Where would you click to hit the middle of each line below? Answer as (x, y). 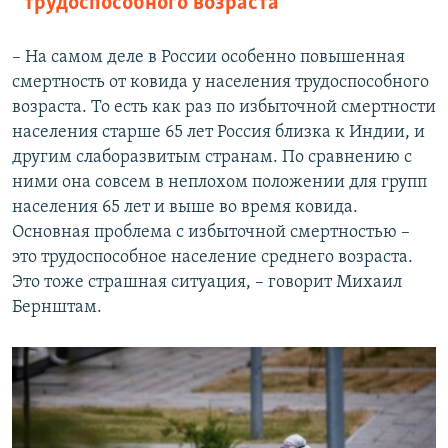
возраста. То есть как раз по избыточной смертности (224, 108)
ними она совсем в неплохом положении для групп (219, 183)
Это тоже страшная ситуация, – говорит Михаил (207, 283)
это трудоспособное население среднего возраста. (212, 258)
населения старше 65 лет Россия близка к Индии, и (218, 133)
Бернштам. (57, 308)
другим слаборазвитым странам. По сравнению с (212, 158)
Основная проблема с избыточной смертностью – (211, 233)
